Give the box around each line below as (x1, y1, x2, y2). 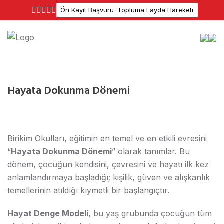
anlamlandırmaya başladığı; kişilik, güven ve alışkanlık (7, 172, 210, 183)
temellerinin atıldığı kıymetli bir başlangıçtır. (7, 185, 169, 196)
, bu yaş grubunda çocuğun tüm (88, 208, 212, 219)
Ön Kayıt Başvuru (60, 5, 114, 14)
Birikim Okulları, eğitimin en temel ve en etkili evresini (7, 133, 207, 144)
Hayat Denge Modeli (7, 208, 88, 219)
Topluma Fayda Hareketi (117, 5, 193, 14)
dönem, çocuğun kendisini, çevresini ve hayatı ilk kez (7, 159, 209, 170)
